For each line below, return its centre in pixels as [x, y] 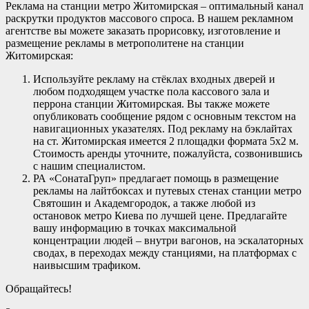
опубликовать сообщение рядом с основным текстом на [165, 116]
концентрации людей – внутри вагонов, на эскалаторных [168, 240]
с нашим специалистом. [89, 166]
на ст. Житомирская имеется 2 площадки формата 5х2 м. [166, 141]
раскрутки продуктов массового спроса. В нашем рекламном [149, 18]
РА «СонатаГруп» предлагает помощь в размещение [156, 178]
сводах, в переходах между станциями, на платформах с [165, 252]
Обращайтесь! [39, 288]
